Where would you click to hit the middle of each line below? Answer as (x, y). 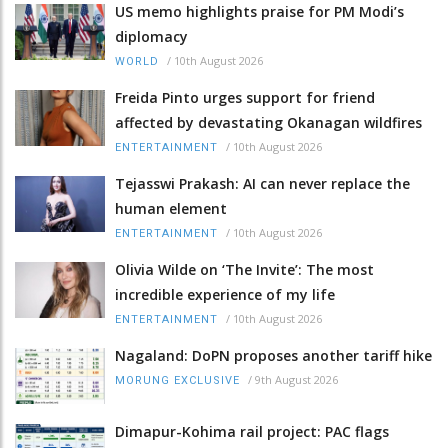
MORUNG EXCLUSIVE (177, 381)
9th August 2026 (296, 380)
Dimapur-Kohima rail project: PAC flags (252, 431)
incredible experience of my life (225, 295)
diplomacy (151, 37)
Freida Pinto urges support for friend (245, 98)
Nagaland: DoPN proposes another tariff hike (273, 356)
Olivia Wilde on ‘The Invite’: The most (244, 270)
